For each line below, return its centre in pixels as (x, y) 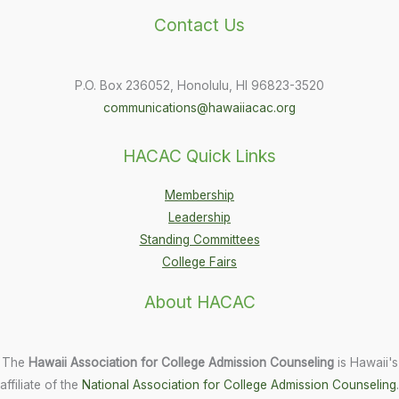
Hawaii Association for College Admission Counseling (183, 362)
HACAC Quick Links (199, 156)
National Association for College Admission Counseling (239, 384)
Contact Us (199, 25)
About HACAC (199, 301)
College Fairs (199, 261)
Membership (199, 195)
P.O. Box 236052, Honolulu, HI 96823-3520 (199, 86)
